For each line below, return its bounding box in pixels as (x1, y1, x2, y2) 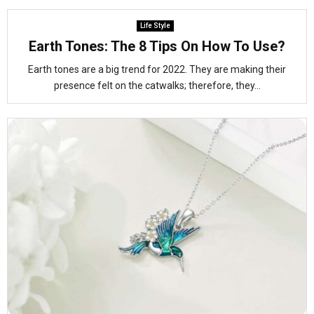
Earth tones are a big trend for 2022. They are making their (28, 64, 286, 75)
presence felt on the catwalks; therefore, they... (53, 80, 261, 91)
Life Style (140, 22, 170, 29)
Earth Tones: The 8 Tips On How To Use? (29, 38, 285, 55)
